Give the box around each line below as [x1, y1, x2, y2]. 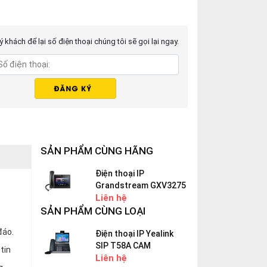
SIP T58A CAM [95, 241, 151, 250]
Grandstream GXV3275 [95, 181, 187, 190]
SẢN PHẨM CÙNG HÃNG [41, 145, 153, 157]
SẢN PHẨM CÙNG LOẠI [41, 205, 145, 217]
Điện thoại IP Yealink [95, 229, 174, 238]
